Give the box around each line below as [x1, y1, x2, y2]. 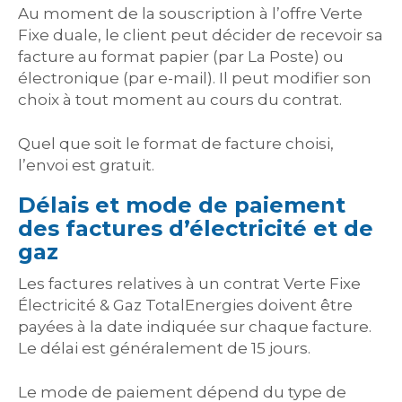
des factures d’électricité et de [18, 214, 373, 241]
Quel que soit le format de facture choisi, [18, 134, 334, 153]
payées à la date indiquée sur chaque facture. [18, 317, 371, 336]
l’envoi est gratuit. [18, 155, 154, 174]
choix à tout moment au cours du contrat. [18, 90, 342, 109]
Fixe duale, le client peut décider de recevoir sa [18, 25, 383, 44]
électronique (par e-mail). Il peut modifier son [18, 68, 371, 87]
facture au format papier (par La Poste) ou [18, 47, 344, 66]
